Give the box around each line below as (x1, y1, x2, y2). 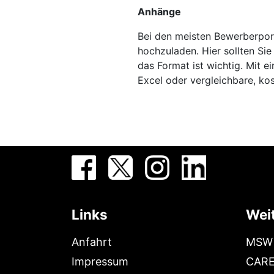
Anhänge (137, 6, 181, 18)
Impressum (72, 255, 128, 268)
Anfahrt (72, 235, 112, 249)
